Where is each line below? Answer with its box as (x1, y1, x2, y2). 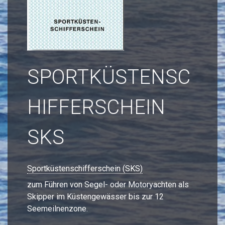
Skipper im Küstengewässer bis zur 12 (27, 191, 164, 201)
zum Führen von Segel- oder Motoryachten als (27, 179, 189, 189)
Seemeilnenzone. (27, 203, 88, 213)
